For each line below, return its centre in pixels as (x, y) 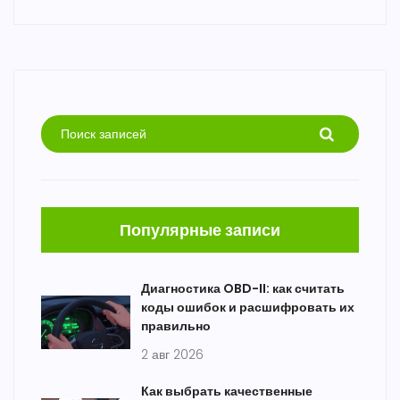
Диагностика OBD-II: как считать (243, 289)
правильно (176, 326)
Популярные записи (200, 230)
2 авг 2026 (172, 355)
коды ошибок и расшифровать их (248, 308)
